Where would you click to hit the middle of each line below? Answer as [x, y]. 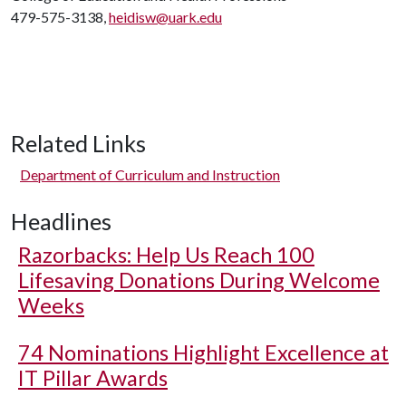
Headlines [61, 221]
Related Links [78, 143]
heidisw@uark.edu [165, 17]
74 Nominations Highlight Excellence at [203, 353]
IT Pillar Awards [93, 378]
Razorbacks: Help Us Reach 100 [166, 255]
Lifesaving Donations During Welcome [199, 280]
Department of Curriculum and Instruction [150, 174]
